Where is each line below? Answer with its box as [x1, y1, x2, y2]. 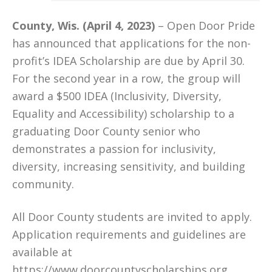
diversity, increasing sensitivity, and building [12, 159, 245, 174]
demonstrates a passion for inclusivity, [12, 141, 216, 156]
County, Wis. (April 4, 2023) [12, 18, 158, 33]
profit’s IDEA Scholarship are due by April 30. [12, 53, 245, 68]
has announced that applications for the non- [12, 36, 251, 50]
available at [12, 245, 72, 259]
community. [12, 177, 74, 191]
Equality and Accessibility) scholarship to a [12, 106, 234, 121]
